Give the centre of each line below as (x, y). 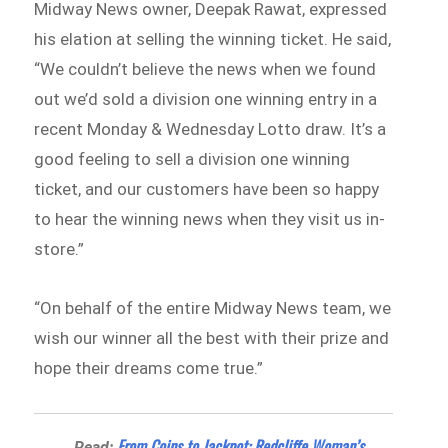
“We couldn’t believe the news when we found (205, 68)
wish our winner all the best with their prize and (212, 338)
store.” (59, 248)
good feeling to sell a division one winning (192, 158)
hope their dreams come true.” (149, 368)
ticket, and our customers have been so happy (207, 188)
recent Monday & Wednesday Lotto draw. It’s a (210, 128)
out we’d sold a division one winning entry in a (206, 98)
